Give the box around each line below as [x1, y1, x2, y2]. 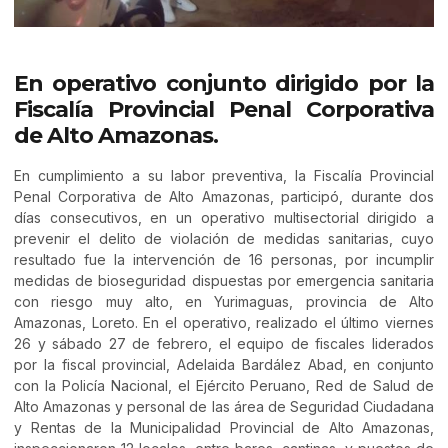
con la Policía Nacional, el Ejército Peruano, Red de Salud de [14, 377, 434, 394]
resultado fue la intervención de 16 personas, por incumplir [14, 251, 434, 268]
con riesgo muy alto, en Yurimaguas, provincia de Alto [14, 293, 434, 310]
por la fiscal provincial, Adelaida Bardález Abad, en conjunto [14, 356, 434, 373]
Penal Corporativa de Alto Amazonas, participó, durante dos [14, 188, 434, 205]
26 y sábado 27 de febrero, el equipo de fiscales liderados [14, 335, 434, 352]
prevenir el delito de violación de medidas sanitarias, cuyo [14, 230, 434, 247]
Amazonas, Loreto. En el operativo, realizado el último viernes [14, 314, 434, 331]
